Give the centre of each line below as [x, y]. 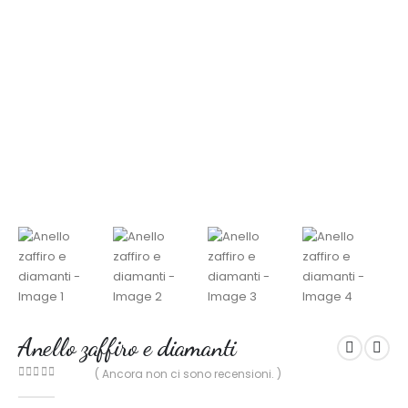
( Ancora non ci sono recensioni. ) [188, 373]
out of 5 [49, 388]
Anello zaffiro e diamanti [127, 347]
